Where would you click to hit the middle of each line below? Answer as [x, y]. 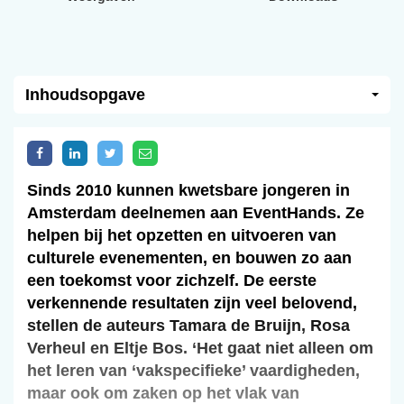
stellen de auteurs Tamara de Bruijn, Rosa [188, 326]
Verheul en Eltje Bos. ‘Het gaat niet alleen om [200, 349]
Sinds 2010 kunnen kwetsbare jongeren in [188, 191]
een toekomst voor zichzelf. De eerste [172, 281]
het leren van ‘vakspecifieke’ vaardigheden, [193, 371]
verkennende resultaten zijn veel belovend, [192, 303]
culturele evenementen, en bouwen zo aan [189, 258]
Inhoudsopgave [85, 95]
